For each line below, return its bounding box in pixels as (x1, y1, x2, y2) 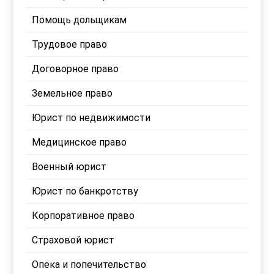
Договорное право (32, 62, 119, 75)
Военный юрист (32, 160, 107, 172)
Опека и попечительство (32, 258, 147, 270)
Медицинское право (32, 136, 127, 148)
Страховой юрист (32, 234, 115, 246)
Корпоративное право (32, 209, 135, 221)
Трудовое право (32, 38, 108, 50)
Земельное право (32, 87, 113, 99)
